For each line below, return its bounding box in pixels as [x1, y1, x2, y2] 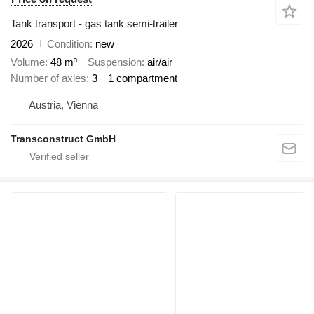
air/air [147, 56, 172, 69]
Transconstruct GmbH [11, 132, 116, 144]
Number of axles [11, 72, 86, 85]
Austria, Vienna [29, 98, 98, 111]
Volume [11, 56, 45, 69]
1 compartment [108, 72, 177, 85]
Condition [47, 37, 90, 50]
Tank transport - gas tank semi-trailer [11, 17, 178, 29]
